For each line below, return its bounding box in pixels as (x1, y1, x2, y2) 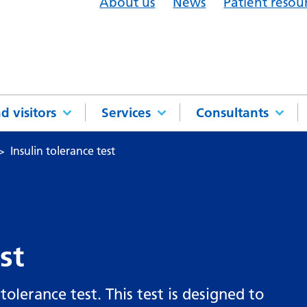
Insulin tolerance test (10, 144, 116, 158)
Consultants (196, 105, 269, 121)
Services (101, 105, 151, 121)
